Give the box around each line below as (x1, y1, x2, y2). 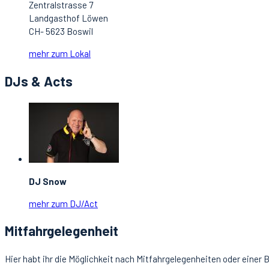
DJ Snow (29, 175, 67, 187)
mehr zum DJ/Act (29, 198, 98, 209)
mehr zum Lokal (29, 48, 91, 59)
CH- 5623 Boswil (29, 26, 93, 37)
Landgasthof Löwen (29, 13, 108, 24)
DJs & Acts (5, 73, 73, 90)
